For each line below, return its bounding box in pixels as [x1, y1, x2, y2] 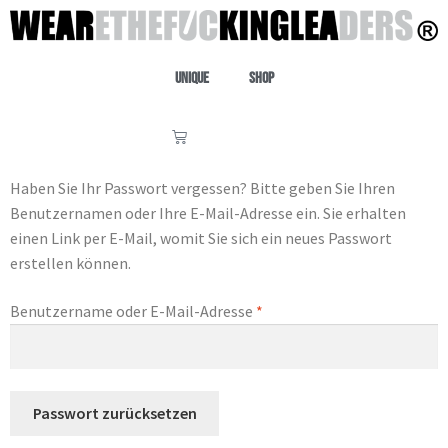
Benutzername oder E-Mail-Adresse [10, 300, 256, 321]
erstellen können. [10, 253, 131, 274]
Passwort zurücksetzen [32, 403, 197, 424]
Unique [174, 69, 209, 89]
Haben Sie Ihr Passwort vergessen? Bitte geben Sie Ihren [10, 178, 395, 199]
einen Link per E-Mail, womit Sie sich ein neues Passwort [10, 228, 392, 249]
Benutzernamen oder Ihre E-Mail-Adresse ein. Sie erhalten [10, 203, 406, 224]
